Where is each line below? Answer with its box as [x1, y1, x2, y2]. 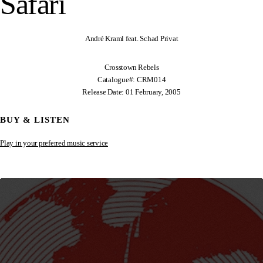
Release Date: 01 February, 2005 [82, 87, 181, 96]
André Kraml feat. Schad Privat [85, 33, 178, 43]
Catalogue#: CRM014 [97, 75, 166, 84]
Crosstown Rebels [104, 62, 159, 72]
